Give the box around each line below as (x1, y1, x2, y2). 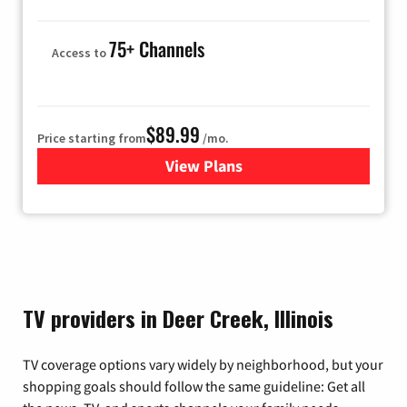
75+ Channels (109, 34, 204, 63)
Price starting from (37, 129, 146, 146)
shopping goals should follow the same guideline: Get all (23, 376, 365, 395)
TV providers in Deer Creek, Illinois (23, 301, 333, 334)
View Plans (164, 154, 243, 176)
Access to (52, 44, 109, 61)
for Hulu (203, 154, 262, 176)
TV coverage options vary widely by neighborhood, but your (23, 354, 383, 373)
